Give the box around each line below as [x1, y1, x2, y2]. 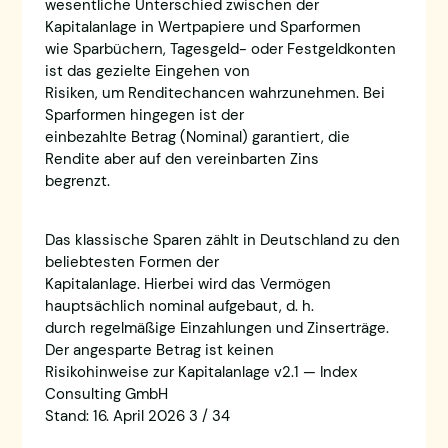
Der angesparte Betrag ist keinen [44, 339, 274, 360]
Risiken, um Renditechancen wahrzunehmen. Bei [44, 83, 385, 104]
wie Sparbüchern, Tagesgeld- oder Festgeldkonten [44, 39, 396, 60]
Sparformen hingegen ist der [44, 105, 244, 126]
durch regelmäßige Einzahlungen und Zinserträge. [44, 317, 389, 338]
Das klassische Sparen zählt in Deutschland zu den [44, 229, 400, 250]
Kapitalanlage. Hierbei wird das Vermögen [44, 273, 331, 294]
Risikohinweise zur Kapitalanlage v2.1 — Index [44, 361, 357, 382]
